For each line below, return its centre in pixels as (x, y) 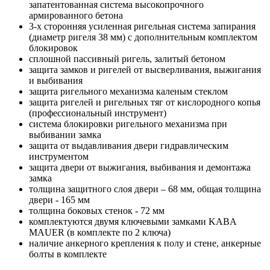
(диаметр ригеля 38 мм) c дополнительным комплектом (143, 37)
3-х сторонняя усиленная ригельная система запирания (142, 26)
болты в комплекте (68, 254)
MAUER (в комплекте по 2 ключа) (100, 232)
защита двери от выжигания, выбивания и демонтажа (140, 167)
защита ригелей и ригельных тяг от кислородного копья (145, 102)
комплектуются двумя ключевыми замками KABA (133, 221)
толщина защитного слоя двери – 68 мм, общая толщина (145, 189)
